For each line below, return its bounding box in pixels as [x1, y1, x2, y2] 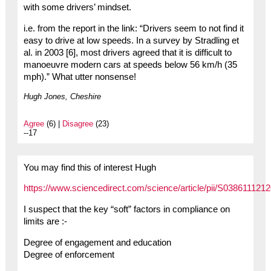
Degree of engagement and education [23, 237, 171, 247]
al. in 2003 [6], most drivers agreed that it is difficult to [23, 47, 232, 57]
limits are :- [23, 217, 67, 227]
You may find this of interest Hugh [23, 162, 156, 172]
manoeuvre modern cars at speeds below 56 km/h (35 [23, 59, 237, 70]
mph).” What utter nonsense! [23, 71, 136, 82]
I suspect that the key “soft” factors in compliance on [23, 204, 230, 215]
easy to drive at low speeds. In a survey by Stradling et [23, 35, 239, 45]
